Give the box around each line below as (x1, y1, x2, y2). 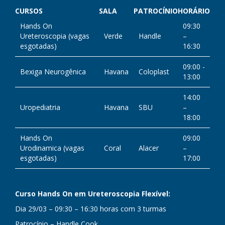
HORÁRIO (178, 6, 210, 16)
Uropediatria (20, 102, 60, 112)
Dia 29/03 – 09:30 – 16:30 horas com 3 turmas (15, 204, 166, 213)
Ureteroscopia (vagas (20, 31, 89, 41)
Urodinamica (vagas (20, 143, 84, 153)
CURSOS (15, 6, 43, 16)
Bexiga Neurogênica (20, 67, 86, 76)
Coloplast (139, 67, 169, 76)
